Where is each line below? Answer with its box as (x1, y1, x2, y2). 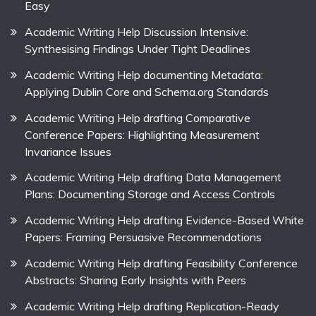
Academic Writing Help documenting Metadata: (25, 67, 263, 82)
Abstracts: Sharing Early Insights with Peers (25, 272, 246, 287)
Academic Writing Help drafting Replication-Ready (25, 298, 279, 313)
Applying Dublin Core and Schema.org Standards (25, 84, 269, 99)
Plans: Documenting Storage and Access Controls (25, 187, 275, 202)
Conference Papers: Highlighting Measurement (25, 127, 260, 142)
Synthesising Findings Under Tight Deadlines (25, 41, 250, 56)
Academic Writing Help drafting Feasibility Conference (25, 255, 298, 270)
